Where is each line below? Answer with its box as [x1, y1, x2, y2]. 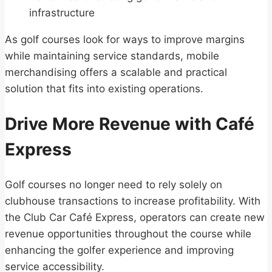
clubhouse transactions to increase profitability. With [5, 194, 260, 207]
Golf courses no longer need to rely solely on [5, 178, 222, 191]
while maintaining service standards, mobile [5, 50, 219, 63]
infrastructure [29, 7, 101, 19]
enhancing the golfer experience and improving [5, 243, 234, 256]
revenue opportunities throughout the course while [5, 227, 251, 240]
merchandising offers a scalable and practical [5, 66, 227, 79]
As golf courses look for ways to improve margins [5, 33, 245, 46]
